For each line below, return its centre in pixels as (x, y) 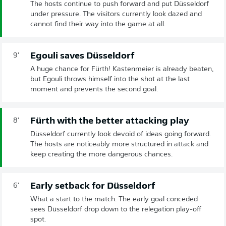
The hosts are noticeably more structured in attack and (119, 144)
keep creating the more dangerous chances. (101, 154)
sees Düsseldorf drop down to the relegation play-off (116, 209)
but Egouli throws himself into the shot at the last (110, 79)
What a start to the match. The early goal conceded (114, 199)
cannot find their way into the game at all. (98, 24)
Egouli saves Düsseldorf (82, 56)
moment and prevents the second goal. (94, 89)
